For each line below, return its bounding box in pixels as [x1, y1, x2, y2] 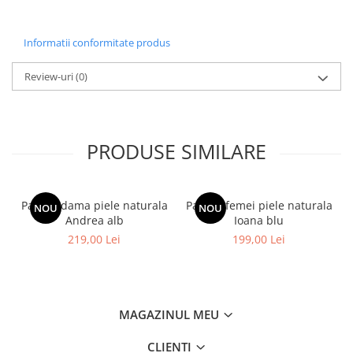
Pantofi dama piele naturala [20, 198, 168, 214]
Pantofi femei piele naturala [185, 198, 333, 214]
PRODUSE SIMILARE [87, 138, 266, 165]
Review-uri [24, 69, 76, 84]
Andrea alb [65, 213, 124, 229]
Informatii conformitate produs [24, 35, 170, 50]
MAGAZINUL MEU [119, 307, 222, 323]
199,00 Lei [232, 232, 285, 247]
